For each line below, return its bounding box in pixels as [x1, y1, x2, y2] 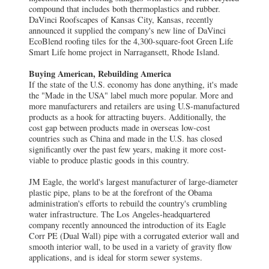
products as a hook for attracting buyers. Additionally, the [29, 111, 226, 123]
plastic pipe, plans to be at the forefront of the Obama [29, 187, 212, 199]
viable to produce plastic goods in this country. [29, 154, 189, 166]
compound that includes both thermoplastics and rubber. [29, 3, 220, 15]
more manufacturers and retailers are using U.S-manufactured [29, 100, 240, 112]
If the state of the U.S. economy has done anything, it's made [29, 79, 238, 91]
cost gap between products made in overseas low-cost [29, 122, 210, 134]
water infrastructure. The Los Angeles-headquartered [29, 208, 210, 220]
